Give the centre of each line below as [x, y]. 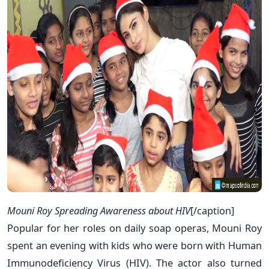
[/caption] [212, 210]
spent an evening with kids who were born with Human [134, 245]
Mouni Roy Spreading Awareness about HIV [99, 210]
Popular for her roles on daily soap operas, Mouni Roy [134, 228]
